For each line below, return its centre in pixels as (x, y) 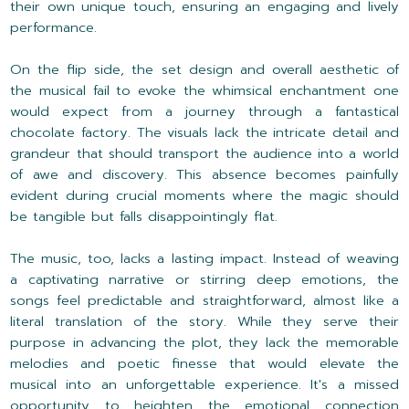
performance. (54, 28)
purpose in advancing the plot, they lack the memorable (204, 343)
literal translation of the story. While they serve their (204, 322)
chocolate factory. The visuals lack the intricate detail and (204, 133)
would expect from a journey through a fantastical (204, 112)
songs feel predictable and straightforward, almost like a (204, 301)
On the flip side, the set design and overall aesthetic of (204, 70)
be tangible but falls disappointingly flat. (144, 217)
